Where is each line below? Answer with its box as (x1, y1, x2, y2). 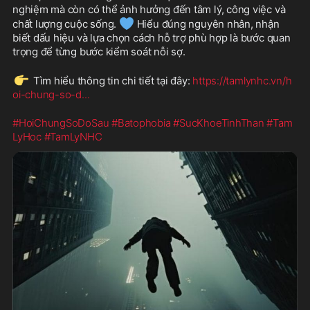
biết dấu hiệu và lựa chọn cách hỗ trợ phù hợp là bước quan (12, 30, 291, 44)
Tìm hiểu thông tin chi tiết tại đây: (30, 73, 193, 87)
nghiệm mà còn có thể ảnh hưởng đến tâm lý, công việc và (12, 2, 286, 16)
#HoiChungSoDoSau (12, 116, 109, 129)
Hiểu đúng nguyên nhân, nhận (134, 17, 280, 30)
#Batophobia (111, 116, 171, 129)
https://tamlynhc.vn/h (192, 73, 292, 87)
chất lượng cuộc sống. (12, 17, 119, 30)
